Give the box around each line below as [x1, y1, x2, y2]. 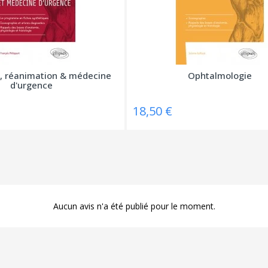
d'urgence [10, 78, 53, 91]
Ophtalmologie [188, 69, 252, 81]
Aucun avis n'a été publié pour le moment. [53, 200, 215, 212]
